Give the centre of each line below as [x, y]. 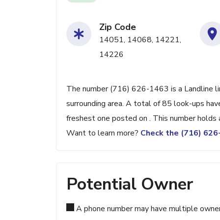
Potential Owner [130, 184]
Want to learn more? [103, 133]
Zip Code [118, 27]
